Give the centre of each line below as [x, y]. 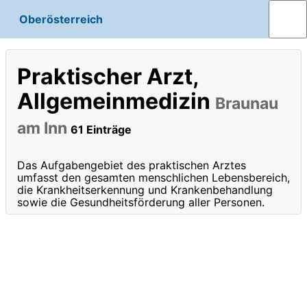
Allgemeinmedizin [116, 101]
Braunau [247, 104]
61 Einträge [101, 130]
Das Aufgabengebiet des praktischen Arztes [132, 165]
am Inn [44, 128]
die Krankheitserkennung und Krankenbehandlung [145, 189]
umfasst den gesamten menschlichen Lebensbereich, [153, 177]
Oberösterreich [61, 19]
